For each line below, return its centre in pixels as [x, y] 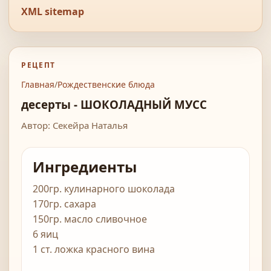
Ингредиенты [85, 167]
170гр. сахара [64, 204]
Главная [38, 85]
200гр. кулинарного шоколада [104, 189]
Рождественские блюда [106, 85]
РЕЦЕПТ [39, 65]
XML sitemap [53, 12]
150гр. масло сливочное [90, 219]
